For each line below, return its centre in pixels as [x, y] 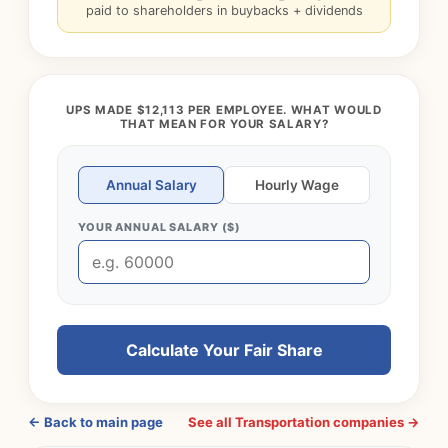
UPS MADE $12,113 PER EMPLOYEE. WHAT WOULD [224, 110]
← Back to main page [95, 422]
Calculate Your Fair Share [224, 350]
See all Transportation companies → [304, 422]
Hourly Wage [297, 185]
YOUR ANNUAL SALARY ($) [160, 227]
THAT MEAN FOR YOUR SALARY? [224, 124]
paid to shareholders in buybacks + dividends [224, 10]
